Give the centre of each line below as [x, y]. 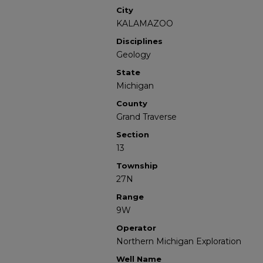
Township [137, 166]
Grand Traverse [146, 117]
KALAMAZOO [145, 23]
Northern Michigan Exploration [179, 241]
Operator [136, 228]
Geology [134, 55]
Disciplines [139, 41]
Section [133, 134]
